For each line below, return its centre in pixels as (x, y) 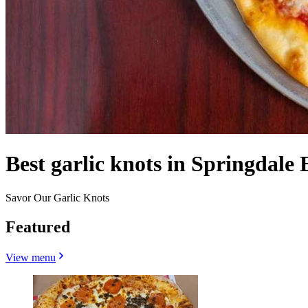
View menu (31, 257)
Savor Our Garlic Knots (57, 197)
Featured (38, 227)
